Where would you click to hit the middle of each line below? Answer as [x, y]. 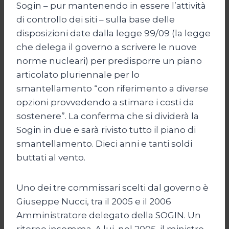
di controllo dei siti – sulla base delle [96, 19]
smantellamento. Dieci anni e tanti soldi [104, 143]
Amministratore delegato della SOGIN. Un [109, 215]
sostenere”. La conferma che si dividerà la [108, 116]
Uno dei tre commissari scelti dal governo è [112, 187]
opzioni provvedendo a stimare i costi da [105, 102]
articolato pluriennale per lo [78, 74]
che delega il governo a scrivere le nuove [107, 47]
